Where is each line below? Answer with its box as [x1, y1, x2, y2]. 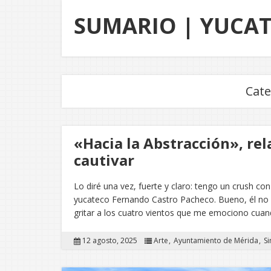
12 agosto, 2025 [82, 235, 137, 246]
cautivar [74, 150, 134, 170]
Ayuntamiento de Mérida [174, 235, 258, 246]
